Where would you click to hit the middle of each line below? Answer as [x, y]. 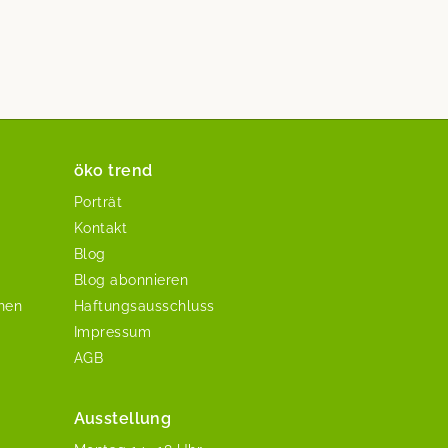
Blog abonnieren [130, 279]
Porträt [97, 201]
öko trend [113, 170]
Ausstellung [122, 418]
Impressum [112, 331]
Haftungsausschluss [144, 305]
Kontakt [100, 227]
